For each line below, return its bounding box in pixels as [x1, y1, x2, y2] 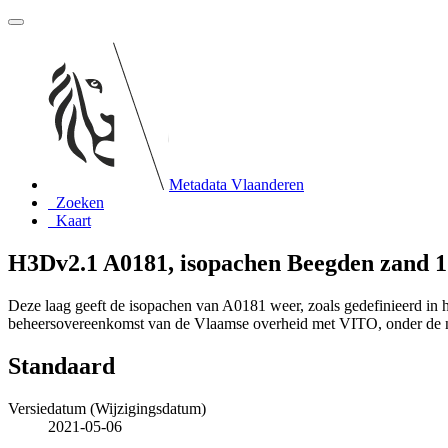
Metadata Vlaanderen [169, 176, 304, 193]
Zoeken [56, 194, 104, 211]
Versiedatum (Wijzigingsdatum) [8, 399, 206, 417]
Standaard [8, 352, 115, 379]
